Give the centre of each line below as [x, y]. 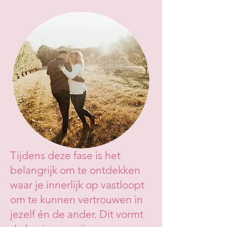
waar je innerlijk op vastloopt [77, 185]
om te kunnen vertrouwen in [77, 199]
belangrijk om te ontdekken [75, 170]
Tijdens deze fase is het [65, 155]
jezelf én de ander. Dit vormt [77, 214]
